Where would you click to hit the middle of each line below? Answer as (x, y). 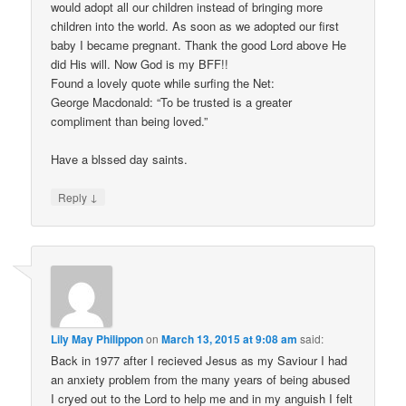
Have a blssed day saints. (120, 159)
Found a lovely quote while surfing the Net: (163, 82)
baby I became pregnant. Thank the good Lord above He (199, 44)
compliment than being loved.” (130, 121)
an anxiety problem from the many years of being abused (201, 380)
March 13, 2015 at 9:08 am (230, 339)
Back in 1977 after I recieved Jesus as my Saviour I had (199, 361)
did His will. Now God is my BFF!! (140, 63)
